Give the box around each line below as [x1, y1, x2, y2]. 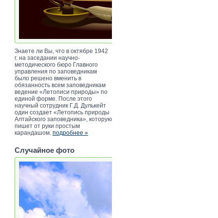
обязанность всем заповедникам [15, 81, 106, 89]
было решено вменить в [15, 74, 81, 82]
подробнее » [53, 129, 88, 136]
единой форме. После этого [15, 95, 92, 102]
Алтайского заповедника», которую [15, 115, 112, 123]
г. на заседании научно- [15, 54, 80, 61]
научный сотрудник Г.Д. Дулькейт [15, 102, 106, 109]
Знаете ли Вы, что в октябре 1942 [15, 47, 108, 54]
